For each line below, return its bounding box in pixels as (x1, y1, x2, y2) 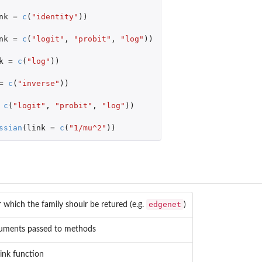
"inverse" (17, 78, 60, 88)
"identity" (31, 12, 78, 21)
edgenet (149, 199, 181, 209)
